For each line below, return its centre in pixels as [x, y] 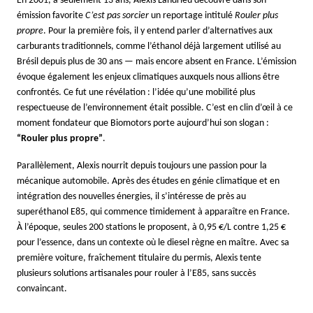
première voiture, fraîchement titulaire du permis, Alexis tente [139, 258]
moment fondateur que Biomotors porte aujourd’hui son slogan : [143, 123]
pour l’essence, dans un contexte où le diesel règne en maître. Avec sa [153, 242]
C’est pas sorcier [117, 15]
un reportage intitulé [192, 15]
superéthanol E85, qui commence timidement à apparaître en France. [153, 212]
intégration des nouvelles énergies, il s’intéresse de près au [131, 196]
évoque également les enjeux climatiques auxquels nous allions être [148, 77]
